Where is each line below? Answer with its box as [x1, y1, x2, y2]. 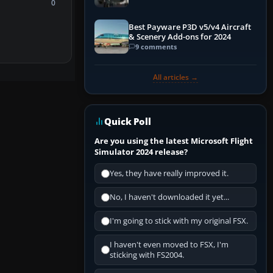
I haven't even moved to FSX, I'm [110, 239, 229, 250]
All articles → [153, 72, 198, 83]
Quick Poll [104, 115, 151, 128]
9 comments [135, 41, 177, 51]
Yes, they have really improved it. [110, 168, 229, 179]
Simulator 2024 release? [94, 146, 188, 158]
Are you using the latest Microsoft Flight [94, 135, 253, 147]
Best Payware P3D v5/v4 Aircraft [129, 21, 251, 32]
